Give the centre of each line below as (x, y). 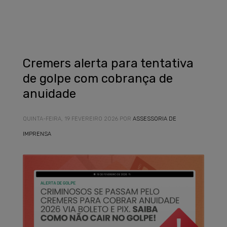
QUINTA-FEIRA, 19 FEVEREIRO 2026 (70, 119)
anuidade (49, 94)
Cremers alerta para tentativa (108, 63)
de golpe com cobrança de (98, 79)
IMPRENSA (37, 134)
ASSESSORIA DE (155, 119)
